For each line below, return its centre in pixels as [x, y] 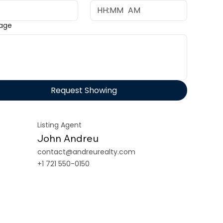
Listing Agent [60, 125]
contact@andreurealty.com [87, 152]
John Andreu [68, 138]
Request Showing [84, 90]
